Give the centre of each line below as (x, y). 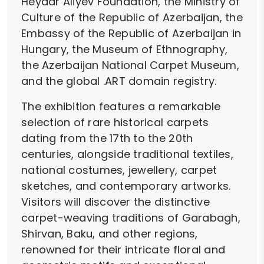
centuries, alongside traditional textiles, (127, 154)
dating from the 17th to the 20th (107, 138)
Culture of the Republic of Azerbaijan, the (132, 18)
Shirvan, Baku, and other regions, (110, 234)
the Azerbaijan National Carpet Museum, (130, 65)
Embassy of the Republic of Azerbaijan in (131, 34)
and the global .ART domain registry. (119, 81)
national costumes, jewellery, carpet (119, 170)
